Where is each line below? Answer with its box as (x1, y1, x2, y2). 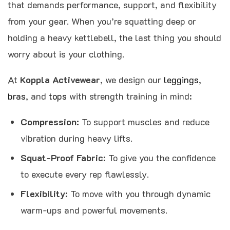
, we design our (100, 73, 164, 86)
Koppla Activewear (20, 73, 100, 86)
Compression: (21, 115, 79, 128)
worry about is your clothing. (8, 47, 124, 60)
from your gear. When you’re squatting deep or (8, 14, 196, 27)
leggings (164, 73, 199, 86)
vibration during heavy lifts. (21, 131, 132, 144)
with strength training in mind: (67, 89, 192, 102)
